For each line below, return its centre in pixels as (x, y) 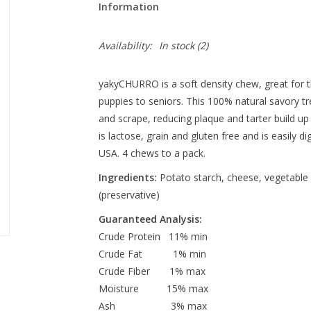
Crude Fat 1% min (152, 254)
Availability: (125, 45)
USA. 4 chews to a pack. (152, 153)
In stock (176, 45)
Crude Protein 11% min (153, 236)
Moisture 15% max (153, 288)
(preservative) (129, 195)
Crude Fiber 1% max (152, 271)
